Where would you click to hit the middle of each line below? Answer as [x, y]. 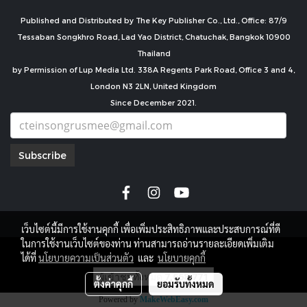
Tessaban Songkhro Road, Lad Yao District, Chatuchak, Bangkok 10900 [153, 37]
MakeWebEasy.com [174, 299]
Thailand [153, 53]
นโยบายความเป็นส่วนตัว [86, 258]
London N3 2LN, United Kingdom [153, 86]
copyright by [153, 251]
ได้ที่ [30, 258]
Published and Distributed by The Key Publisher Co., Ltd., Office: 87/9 [153, 20]
